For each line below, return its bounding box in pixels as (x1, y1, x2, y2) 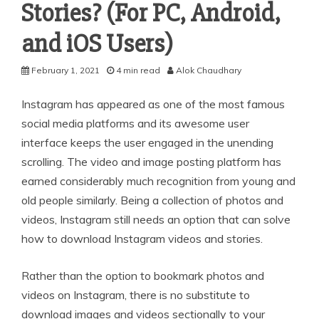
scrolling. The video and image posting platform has (21, 154, 281, 169)
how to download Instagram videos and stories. (21, 231, 263, 246)
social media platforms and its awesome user (21, 115, 249, 130)
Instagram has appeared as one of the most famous (21, 96, 285, 111)
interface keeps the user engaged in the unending (21, 135, 273, 150)
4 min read (116, 64, 160, 75)
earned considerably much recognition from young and (21, 173, 296, 188)
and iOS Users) (21, 28, 173, 60)
